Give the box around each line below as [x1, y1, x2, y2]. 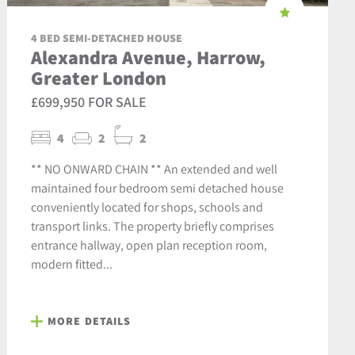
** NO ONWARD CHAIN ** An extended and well [30, 161, 277, 177]
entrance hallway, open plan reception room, [30, 237, 267, 254]
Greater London [30, 65, 166, 91]
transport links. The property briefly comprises [30, 218, 274, 235]
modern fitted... [30, 256, 113, 273]
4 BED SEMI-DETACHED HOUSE [30, 31, 182, 46]
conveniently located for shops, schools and [30, 199, 263, 216]
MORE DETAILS [47, 314, 132, 329]
